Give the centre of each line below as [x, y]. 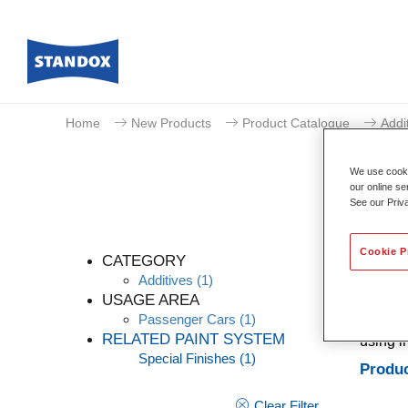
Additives [166, 280]
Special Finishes [187, 358]
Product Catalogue [296, 123]
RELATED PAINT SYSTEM [194, 339]
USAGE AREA [151, 300]
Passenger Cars [187, 319]
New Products [171, 123]
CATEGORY [144, 261]
